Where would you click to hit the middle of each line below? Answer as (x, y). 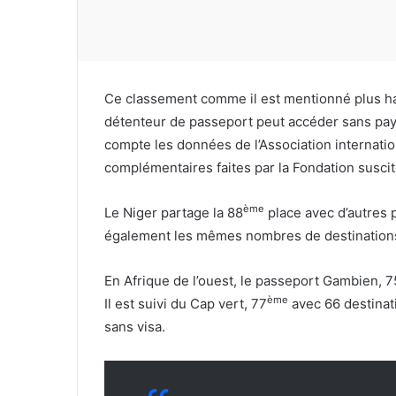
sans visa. (135, 326)
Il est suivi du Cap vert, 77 (186, 303)
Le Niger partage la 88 (174, 212)
